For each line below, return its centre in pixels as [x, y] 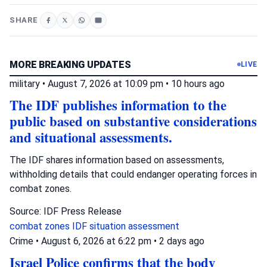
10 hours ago [198, 83]
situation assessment [134, 226]
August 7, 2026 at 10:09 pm [107, 83]
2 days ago [182, 241]
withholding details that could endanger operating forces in [133, 174]
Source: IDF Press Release [66, 211]
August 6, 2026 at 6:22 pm [97, 241]
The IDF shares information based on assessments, [117, 160]
